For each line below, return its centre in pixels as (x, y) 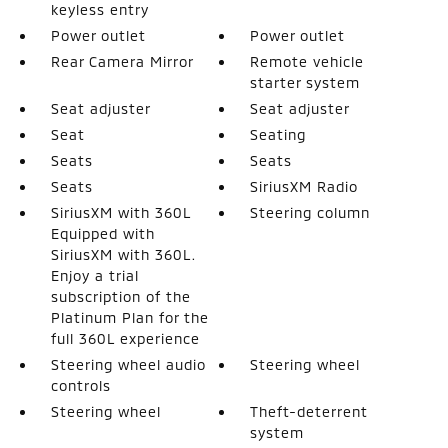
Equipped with (102, 233)
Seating (278, 134)
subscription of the (120, 296)
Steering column (310, 212)
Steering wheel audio (128, 364)
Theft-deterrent (309, 411)
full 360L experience (125, 338)
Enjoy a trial (94, 275)
